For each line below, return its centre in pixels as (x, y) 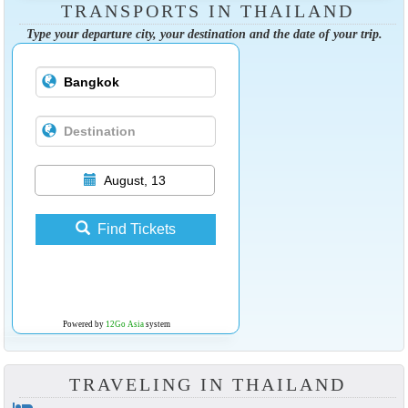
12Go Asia (124, 325)
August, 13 (134, 181)
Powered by (84, 325)
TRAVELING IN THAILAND (208, 385)
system (157, 325)
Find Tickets (136, 229)
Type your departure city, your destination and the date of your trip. (204, 34)
